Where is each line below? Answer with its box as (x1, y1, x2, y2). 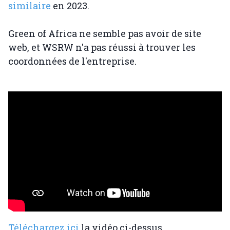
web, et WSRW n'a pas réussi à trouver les (8, 41, 196, 54)
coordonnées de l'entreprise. (8, 55, 137, 68)
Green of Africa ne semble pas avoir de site (8, 27, 201, 40)
